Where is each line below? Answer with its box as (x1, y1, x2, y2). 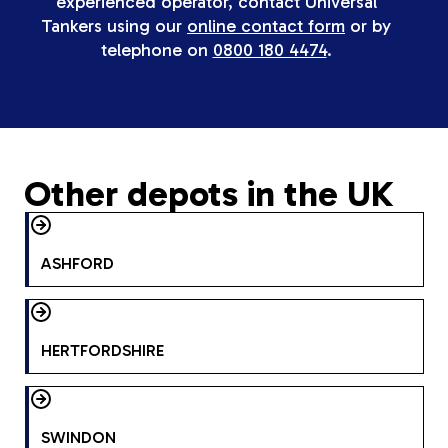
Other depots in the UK (24, 171, 394, 215)
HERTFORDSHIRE (41, 340, 164, 360)
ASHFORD (41, 253, 114, 273)
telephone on (100, 38, 213, 61)
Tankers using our (41, 14, 187, 37)
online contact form (187, 14, 345, 37)
